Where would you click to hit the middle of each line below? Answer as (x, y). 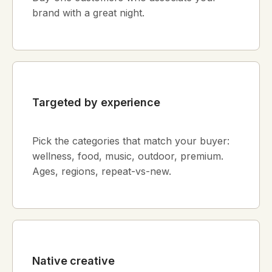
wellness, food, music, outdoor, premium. (128, 156)
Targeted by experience (97, 103)
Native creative (73, 260)
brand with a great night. (88, 13)
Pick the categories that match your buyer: (131, 141)
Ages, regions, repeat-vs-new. (102, 172)
